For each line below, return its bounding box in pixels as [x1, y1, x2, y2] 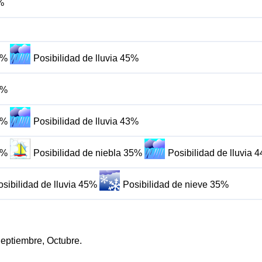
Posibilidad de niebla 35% [33, 148, 143, 158]
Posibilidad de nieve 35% [123, 180, 229, 190]
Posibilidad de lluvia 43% [33, 116, 139, 127]
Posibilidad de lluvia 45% [33, 53, 139, 64]
